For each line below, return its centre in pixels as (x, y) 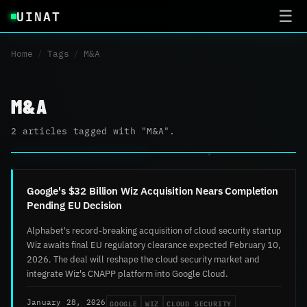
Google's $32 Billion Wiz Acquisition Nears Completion (152, 190)
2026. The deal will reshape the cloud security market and (143, 259)
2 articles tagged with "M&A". (93, 131)
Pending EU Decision (75, 205)
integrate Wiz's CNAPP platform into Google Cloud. (127, 273)
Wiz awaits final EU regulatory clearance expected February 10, (154, 244)
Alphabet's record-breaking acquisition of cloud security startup (154, 230)
